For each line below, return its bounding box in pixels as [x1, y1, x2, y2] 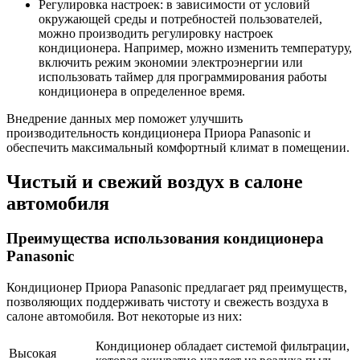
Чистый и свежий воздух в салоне [6, 170, 303, 192]
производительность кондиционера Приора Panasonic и [6, 125, 311, 140]
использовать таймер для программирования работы [39, 69, 327, 84]
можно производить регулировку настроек [39, 26, 273, 40]
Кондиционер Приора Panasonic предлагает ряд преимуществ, [6, 280, 347, 295]
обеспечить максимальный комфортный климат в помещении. [6, 140, 350, 154]
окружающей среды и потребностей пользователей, [39, 11, 322, 26]
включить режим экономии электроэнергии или [39, 55, 303, 69]
